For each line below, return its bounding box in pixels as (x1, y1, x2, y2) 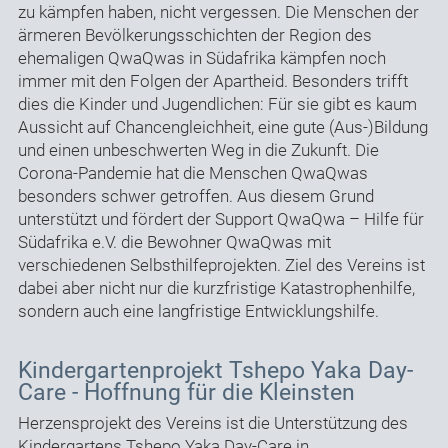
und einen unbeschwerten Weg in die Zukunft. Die (17, 140, 379, 161)
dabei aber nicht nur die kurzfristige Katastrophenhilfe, (17, 278, 415, 299)
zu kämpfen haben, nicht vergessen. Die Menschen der (17, 2, 419, 23)
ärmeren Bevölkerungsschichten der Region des (17, 25, 372, 46)
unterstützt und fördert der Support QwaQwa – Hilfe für (17, 209, 424, 230)
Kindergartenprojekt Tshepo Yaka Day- (17, 357, 413, 384)
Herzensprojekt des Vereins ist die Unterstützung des (17, 413, 408, 434)
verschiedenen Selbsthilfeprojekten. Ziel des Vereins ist (17, 255, 425, 276)
